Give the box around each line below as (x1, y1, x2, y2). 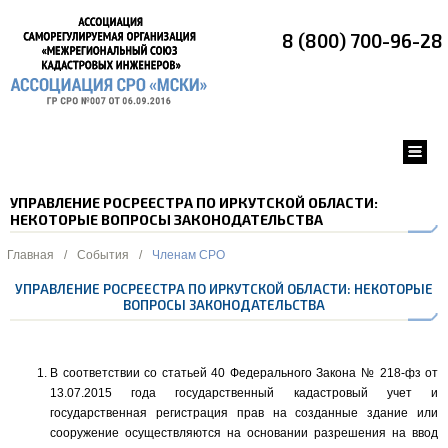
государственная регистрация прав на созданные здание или (50, 406, 438, 420)
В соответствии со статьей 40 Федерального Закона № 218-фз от (50, 366, 438, 380)
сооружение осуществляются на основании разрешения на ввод (50, 426, 438, 440)
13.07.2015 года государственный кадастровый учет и (50, 386, 438, 400)
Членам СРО (152, 248, 225, 262)
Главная (7, 248, 54, 262)
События (77, 248, 129, 262)
